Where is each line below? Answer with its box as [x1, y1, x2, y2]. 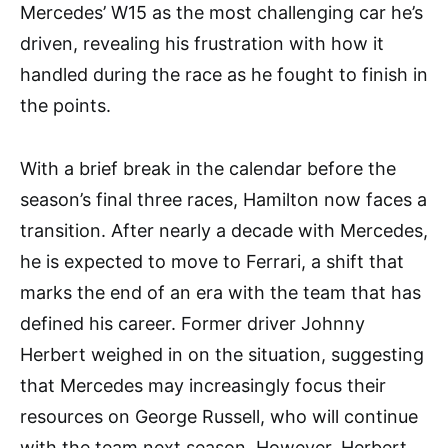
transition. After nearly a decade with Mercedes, [20, 220, 428, 242]
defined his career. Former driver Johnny [20, 313, 365, 335]
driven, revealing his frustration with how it [20, 33, 384, 55]
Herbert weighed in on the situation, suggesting [20, 344, 424, 366]
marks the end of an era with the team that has [20, 282, 421, 304]
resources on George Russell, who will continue [20, 406, 418, 428]
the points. [20, 95, 111, 117]
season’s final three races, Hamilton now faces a [20, 189, 427, 211]
